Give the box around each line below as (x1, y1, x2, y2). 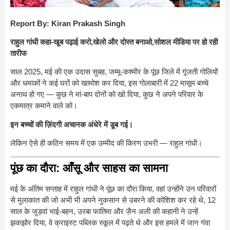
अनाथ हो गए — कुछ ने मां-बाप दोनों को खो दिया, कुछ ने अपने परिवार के (10, 90, 203, 99)
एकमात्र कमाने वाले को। (10, 101, 78, 110)
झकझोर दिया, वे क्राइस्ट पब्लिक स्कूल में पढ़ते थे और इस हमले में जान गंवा (10, 218, 210, 227)
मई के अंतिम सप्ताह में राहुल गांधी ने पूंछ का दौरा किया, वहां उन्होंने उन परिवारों (10, 184, 216, 193)
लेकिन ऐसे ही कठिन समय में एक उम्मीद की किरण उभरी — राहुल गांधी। (10, 139, 202, 148)
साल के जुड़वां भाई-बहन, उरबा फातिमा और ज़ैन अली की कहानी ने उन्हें (10, 206, 198, 216)
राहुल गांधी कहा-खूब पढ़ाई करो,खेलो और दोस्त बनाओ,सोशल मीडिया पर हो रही (10, 37, 218, 47)
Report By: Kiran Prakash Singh (10, 18, 125, 28)
